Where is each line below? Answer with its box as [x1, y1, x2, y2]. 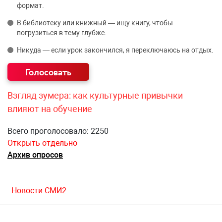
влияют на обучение [7, 104, 92, 114]
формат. [17, 1, 44, 10]
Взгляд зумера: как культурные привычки [7, 90, 183, 101]
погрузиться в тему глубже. [17, 29, 107, 37]
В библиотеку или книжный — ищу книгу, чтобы [17, 19, 173, 27]
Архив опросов [7, 150, 63, 160]
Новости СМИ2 [11, 186, 66, 196]
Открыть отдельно [7, 138, 77, 148]
